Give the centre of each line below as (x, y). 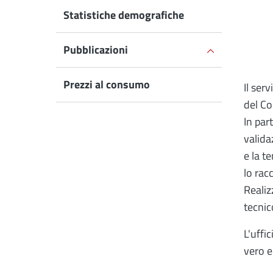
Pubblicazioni (96, 50)
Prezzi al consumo (107, 84)
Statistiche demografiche (124, 15)
